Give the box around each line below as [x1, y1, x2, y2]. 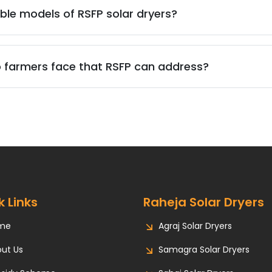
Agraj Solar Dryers [158, 220, 232, 233]
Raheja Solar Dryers [143, 194, 264, 211]
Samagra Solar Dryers [158, 243, 250, 256]
